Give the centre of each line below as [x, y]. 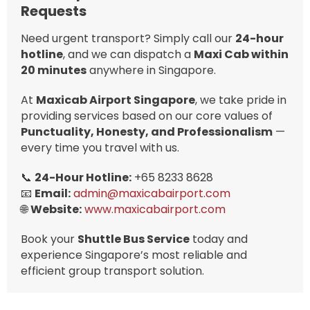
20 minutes [54, 70]
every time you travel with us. [100, 147]
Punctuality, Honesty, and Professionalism [147, 131]
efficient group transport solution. [112, 271]
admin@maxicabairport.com [152, 193]
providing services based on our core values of [147, 116]
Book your [49, 239]
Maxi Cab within [241, 54]
